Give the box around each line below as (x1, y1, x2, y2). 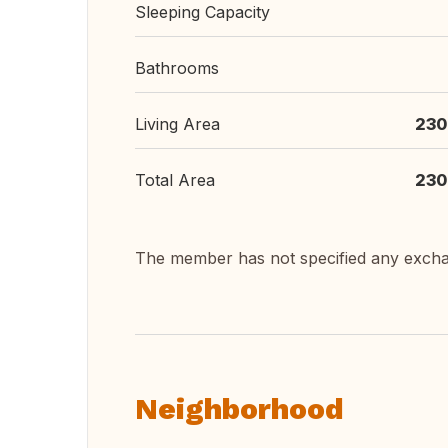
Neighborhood (135, 391, 344, 426)
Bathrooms (135, 58, 219, 78)
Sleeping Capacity (135, 2, 270, 22)
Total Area (135, 170, 215, 190)
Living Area (135, 114, 220, 134)
